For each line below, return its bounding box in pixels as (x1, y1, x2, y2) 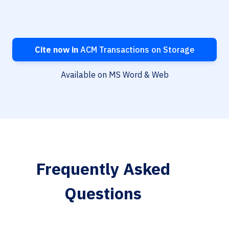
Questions (64, 182, 142, 204)
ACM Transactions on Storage (78, 44, 195, 55)
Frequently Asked (36, 158, 170, 180)
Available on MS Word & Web (60, 70, 169, 80)
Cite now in (34, 44, 78, 55)
